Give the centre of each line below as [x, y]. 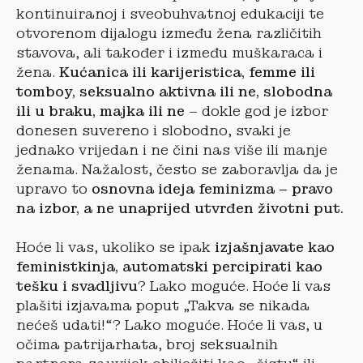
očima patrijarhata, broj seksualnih [147, 344]
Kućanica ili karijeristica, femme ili [185, 72]
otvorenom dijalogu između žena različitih [169, 33]
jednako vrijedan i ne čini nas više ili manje [172, 150]
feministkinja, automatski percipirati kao [169, 267]
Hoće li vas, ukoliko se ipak [115, 247]
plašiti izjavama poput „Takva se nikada [163, 305]
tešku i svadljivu [77, 286]
